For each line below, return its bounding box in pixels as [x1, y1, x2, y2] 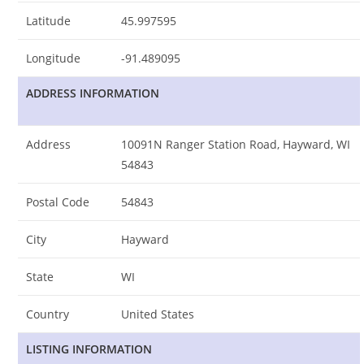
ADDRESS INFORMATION [26, 84, 160, 101]
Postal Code [26, 193, 90, 210]
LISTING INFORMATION [26, 340, 153, 357]
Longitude [26, 50, 81, 66]
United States [121, 305, 195, 322]
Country [26, 305, 70, 322]
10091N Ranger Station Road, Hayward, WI [121, 136, 351, 152]
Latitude [26, 12, 71, 28]
